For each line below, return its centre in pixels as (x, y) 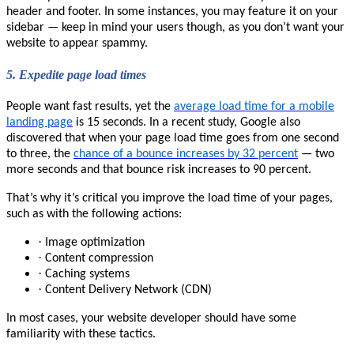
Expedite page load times (83, 74)
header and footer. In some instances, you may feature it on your (172, 11)
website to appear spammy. (77, 43)
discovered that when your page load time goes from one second (173, 139)
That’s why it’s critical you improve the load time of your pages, (169, 199)
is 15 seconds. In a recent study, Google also (186, 123)
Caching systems (87, 275)
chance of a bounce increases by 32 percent (186, 154)
